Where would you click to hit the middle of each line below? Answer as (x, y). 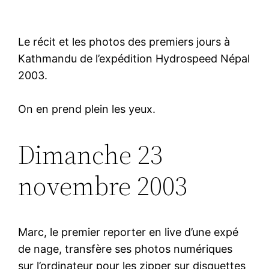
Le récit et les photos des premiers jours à (124, 41)
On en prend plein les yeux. (87, 109)
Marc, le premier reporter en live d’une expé (128, 232)
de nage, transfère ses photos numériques (125, 249)
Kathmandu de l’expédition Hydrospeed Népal (134, 58)
